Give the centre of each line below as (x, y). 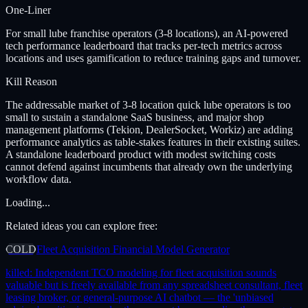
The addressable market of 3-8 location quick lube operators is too (148, 104)
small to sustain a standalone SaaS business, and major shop (135, 117)
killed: (20, 272)
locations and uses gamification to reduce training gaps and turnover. (153, 58)
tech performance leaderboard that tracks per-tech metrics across (144, 45)
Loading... (28, 202)
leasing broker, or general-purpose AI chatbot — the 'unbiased (140, 297)
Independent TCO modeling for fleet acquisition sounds (156, 272)
